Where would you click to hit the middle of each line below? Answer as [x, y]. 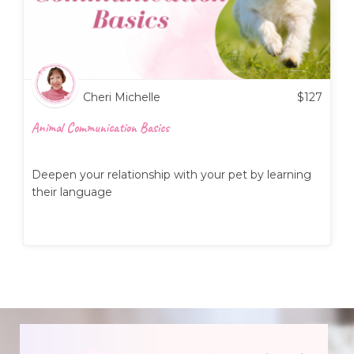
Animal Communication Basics [100, 127]
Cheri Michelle [122, 97]
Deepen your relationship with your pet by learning [171, 174]
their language [72, 192]
